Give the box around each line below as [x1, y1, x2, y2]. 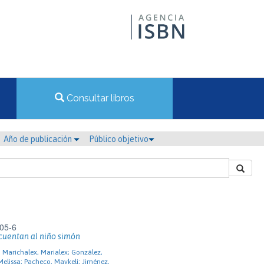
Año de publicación [4, 134, 74, 144]
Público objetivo [89, 134, 148, 144]
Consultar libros [64, 93, 134, 104]
